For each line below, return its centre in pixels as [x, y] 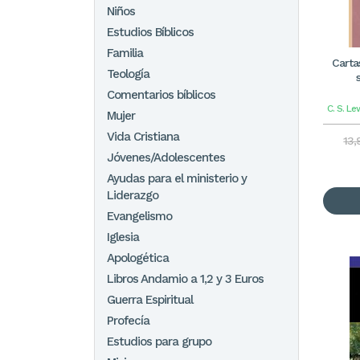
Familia [125, 53]
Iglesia [123, 237]
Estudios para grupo [159, 342]
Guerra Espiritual [150, 300]
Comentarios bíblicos [161, 95]
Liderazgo [133, 195]
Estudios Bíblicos [150, 32]
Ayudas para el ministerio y [177, 178]
